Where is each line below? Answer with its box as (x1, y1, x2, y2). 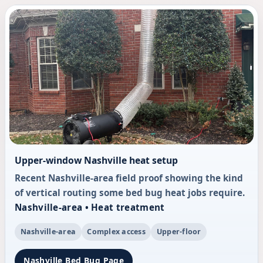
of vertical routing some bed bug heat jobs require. (15, 187, 245, 199)
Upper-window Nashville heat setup (15, 153, 178, 167)
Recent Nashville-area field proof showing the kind (15, 172, 243, 184)
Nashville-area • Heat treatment (15, 201, 165, 214)
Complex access (87, 226, 146, 237)
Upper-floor (156, 226, 201, 237)
